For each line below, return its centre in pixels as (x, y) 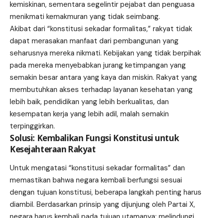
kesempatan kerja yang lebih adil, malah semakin (89, 114)
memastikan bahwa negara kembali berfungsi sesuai (96, 180)
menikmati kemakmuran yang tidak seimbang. (85, 17)
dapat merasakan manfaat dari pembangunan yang (94, 41)
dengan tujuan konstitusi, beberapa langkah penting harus (106, 192)
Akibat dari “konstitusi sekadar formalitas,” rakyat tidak (101, 29)
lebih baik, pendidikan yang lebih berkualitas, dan (89, 102)
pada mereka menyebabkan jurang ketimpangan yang (98, 65)
